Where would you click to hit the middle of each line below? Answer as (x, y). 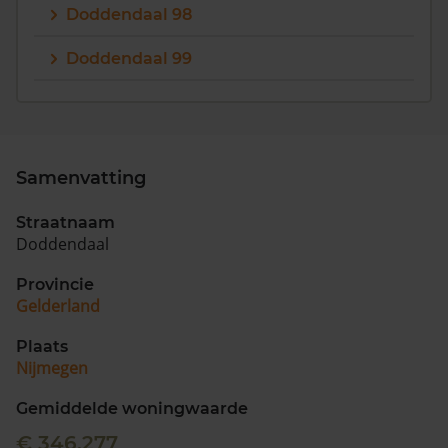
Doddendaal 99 (129, 58)
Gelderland (58, 306)
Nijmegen (52, 368)
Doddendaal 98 (129, 14)
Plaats (42, 346)
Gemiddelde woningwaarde (132, 408)
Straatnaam (65, 222)
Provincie (55, 284)
